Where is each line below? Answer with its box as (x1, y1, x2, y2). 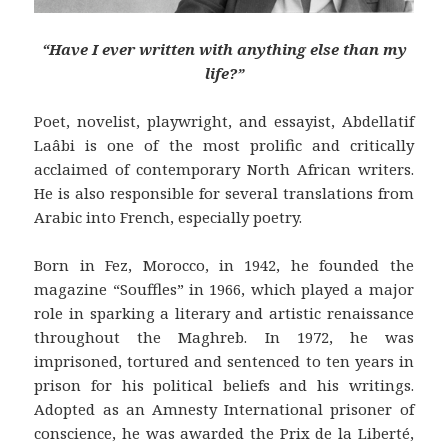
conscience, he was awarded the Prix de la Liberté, (34, 423, 414, 444)
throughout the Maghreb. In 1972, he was (34, 327, 414, 348)
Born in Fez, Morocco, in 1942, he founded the (34, 255, 414, 276)
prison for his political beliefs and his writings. (34, 375, 414, 396)
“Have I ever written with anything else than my (41, 39, 407, 60)
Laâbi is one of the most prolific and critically (34, 135, 414, 156)
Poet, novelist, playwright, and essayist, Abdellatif (34, 111, 414, 132)
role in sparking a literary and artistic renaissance (34, 303, 414, 324)
